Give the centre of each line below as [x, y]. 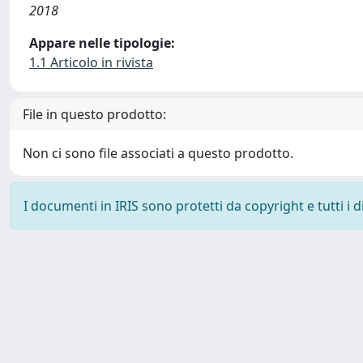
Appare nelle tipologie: [102, 43]
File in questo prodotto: [94, 114]
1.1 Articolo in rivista [91, 62]
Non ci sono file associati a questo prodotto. [158, 153]
